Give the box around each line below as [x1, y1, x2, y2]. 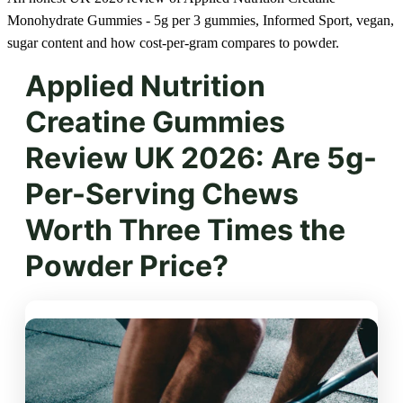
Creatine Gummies [25, 103, 285, 139]
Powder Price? [25, 247, 228, 283]
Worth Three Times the [25, 211, 345, 247]
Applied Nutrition [25, 67, 265, 103]
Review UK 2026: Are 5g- [25, 139, 377, 175]
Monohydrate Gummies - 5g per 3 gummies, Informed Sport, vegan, [7, 12, 394, 28]
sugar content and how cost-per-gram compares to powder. [7, 34, 339, 50]
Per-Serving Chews [25, 175, 299, 211]
